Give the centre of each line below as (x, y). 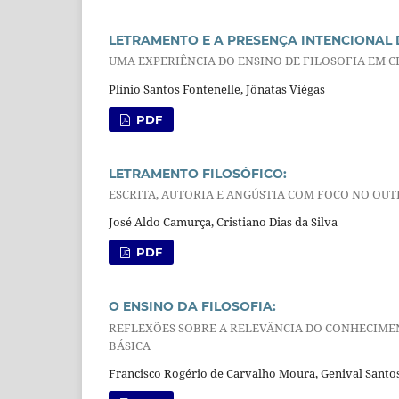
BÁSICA (130, 345)
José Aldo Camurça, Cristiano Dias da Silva (223, 222)
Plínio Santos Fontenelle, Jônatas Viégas (217, 89)
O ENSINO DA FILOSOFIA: (192, 307)
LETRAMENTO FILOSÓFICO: (198, 173)
